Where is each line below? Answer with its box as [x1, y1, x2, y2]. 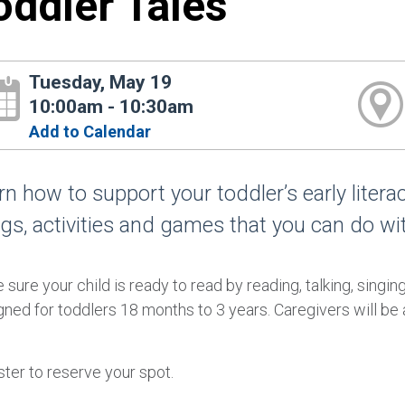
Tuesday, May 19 [29, 71, 173, 93]
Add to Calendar [29, 121, 152, 141]
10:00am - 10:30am [29, 95, 194, 118]
